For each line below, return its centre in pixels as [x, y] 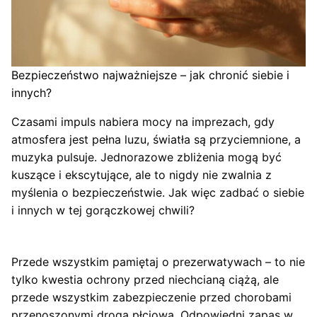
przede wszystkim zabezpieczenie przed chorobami [151, 297]
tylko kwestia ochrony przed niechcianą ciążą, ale [145, 279]
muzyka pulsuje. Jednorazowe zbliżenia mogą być [146, 157]
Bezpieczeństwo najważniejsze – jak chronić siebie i [150, 75]
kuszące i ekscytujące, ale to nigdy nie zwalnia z [142, 174]
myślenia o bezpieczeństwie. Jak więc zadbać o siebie [158, 192]
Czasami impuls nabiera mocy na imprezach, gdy [143, 121]
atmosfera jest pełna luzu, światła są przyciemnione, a [156, 139]
